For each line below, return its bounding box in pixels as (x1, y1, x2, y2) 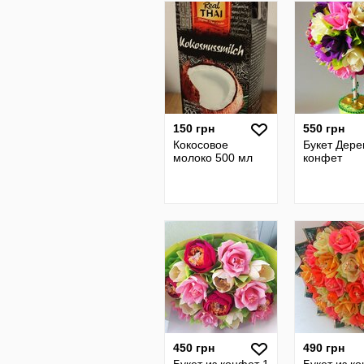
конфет (303, 151, 342, 164)
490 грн (303, 341, 344, 354)
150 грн (173, 122, 214, 135)
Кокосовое (173, 138, 228, 151)
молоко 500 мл (173, 151, 253, 164)
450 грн (173, 341, 214, 354)
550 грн (303, 122, 344, 135)
